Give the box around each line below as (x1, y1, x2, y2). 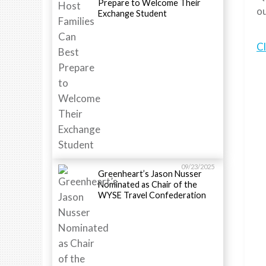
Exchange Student (98, 8, 169, 18)
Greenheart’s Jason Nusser (98, 168, 202, 179)
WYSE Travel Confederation (98, 189, 208, 200)
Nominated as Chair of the (98, 179, 197, 189)
